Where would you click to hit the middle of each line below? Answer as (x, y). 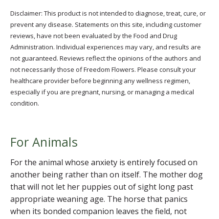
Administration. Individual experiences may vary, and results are (106, 47)
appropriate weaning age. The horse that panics (99, 199)
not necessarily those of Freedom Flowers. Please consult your (103, 69)
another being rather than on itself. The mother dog (107, 174)
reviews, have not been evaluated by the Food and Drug (94, 35)
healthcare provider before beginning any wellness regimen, (100, 80)
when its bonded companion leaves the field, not (99, 211)
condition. (25, 103)
